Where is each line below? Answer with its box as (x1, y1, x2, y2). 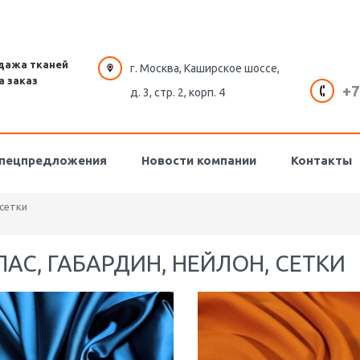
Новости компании (141, 153, 256, 167)
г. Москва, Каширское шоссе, (129, 62, 280, 75)
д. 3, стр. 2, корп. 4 (129, 86, 225, 99)
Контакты (291, 153, 352, 167)
